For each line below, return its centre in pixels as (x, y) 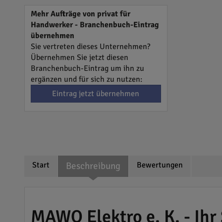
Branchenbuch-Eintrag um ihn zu (87, 68)
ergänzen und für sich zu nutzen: (86, 79)
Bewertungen (160, 165)
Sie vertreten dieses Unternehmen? (90, 47)
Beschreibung (93, 166)
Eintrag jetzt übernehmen (96, 94)
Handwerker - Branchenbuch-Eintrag (95, 25)
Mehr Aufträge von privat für (80, 14)
